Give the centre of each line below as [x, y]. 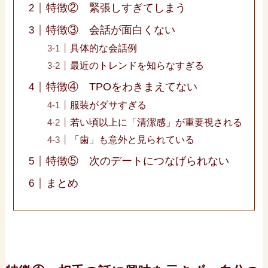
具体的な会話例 [104, 48]
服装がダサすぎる [109, 105]
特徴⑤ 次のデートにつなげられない [138, 161]
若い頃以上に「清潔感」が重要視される [156, 122]
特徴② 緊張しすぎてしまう [116, 8]
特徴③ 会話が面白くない [111, 30]
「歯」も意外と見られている [133, 140]
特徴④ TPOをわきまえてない [122, 87]
